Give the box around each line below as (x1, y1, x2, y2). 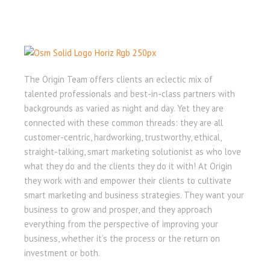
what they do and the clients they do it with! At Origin (24, 160, 232, 172)
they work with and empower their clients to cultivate (24, 175, 231, 187)
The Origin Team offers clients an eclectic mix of (24, 74, 213, 86)
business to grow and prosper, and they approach (24, 204, 212, 216)
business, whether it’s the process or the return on (24, 233, 220, 245)
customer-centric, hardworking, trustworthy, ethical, (24, 131, 221, 143)
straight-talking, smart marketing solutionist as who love (24, 146, 241, 158)
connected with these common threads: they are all (24, 117, 223, 129)
